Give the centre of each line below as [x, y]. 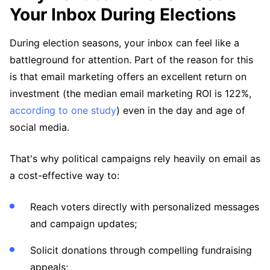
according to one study [63, 110]
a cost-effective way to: [64, 175]
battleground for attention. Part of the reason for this [131, 60]
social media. [39, 127]
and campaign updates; [83, 224]
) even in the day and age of [181, 110]
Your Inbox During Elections [123, 14]
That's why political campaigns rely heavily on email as [135, 159]
